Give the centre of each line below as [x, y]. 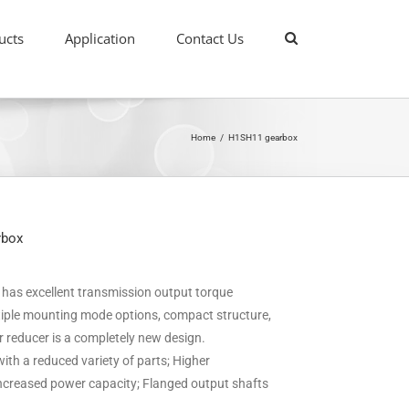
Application [100, 38]
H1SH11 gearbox [263, 137]
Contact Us [210, 38]
